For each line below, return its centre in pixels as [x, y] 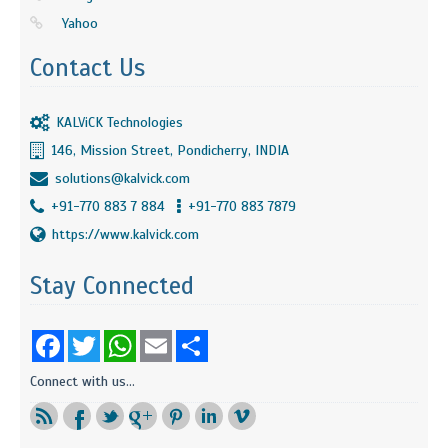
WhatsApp [166, 337]
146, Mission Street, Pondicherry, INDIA [170, 150]
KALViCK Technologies [119, 122]
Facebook [91, 337]
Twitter [121, 337]
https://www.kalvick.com [125, 234]
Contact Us [87, 67]
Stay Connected [112, 285]
